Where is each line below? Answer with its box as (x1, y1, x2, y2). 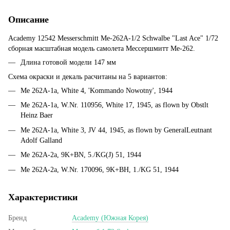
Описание (8, 14, 49, 25)
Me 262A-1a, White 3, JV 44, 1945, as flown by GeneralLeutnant (21, 126, 212, 134)
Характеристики (8, 191, 78, 202)
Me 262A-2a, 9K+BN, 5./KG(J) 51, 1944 (21, 151, 141, 159)
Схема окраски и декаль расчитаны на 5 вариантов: (8, 72, 167, 81)
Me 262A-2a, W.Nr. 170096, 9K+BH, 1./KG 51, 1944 (21, 165, 179, 174)
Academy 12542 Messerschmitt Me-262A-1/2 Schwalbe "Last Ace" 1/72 (8, 34, 218, 42)
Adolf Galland (21, 136, 62, 144)
